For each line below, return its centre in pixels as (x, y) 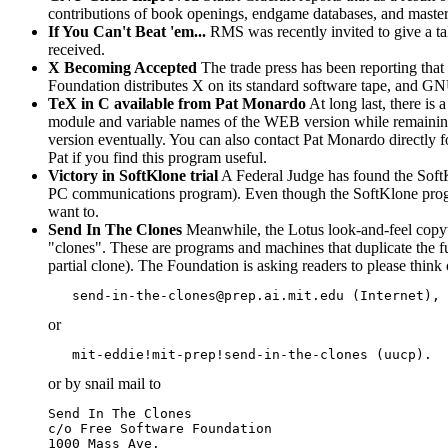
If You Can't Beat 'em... (127, 32)
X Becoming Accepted (122, 68)
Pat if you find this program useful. (157, 158)
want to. (73, 212)
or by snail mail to (104, 384)
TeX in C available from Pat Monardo (177, 104)
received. (76, 50)
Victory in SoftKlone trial (133, 176)
